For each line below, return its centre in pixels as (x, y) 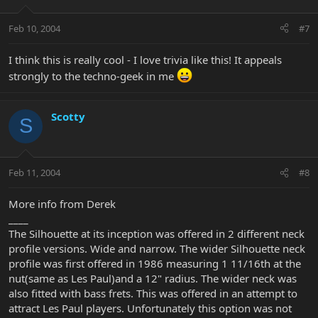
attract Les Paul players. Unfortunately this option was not (150, 308)
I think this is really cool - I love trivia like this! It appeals (145, 59)
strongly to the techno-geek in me (93, 76)
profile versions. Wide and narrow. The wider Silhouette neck (157, 249)
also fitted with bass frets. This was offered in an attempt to (153, 294)
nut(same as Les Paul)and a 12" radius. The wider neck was (153, 279)
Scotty (68, 116)
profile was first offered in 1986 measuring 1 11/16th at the (155, 264)
